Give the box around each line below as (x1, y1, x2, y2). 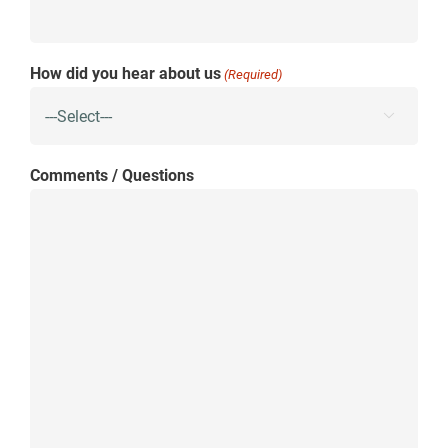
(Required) (224, 67, 283, 82)
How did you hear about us (29, 64, 221, 83)
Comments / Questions (29, 166, 194, 185)
